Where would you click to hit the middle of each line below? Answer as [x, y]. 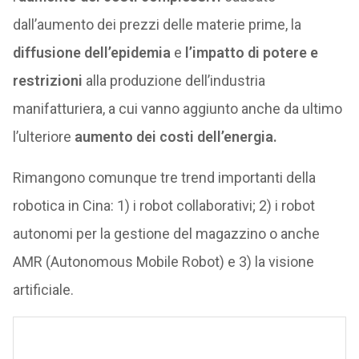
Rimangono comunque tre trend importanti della [164, 178]
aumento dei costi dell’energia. [175, 137]
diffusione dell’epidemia [91, 53]
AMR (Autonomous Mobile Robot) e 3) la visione [163, 262]
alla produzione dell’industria [173, 81]
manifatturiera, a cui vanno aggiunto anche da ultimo [177, 109]
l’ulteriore [43, 137]
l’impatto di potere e [251, 53]
